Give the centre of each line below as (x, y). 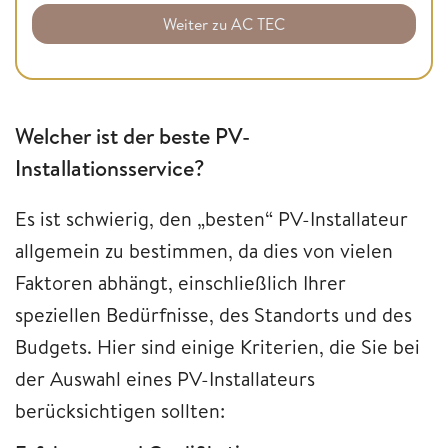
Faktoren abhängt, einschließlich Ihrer (180, 282)
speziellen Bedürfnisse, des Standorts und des (213, 314)
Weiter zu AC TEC (224, 24)
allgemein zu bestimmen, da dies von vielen (204, 250)
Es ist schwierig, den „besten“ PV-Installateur (211, 218)
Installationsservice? (110, 168)
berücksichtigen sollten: (120, 410)
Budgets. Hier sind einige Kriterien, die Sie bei (217, 346)
